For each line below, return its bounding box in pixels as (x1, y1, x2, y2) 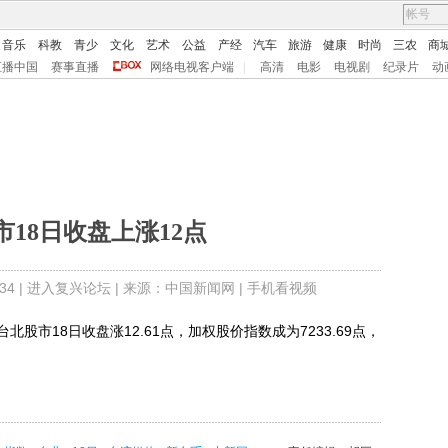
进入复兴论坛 (26, 280, 111, 296)
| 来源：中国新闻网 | (110, 280, 247, 296)
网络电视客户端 (150, 60, 234, 74)
